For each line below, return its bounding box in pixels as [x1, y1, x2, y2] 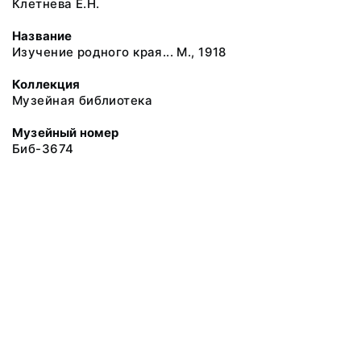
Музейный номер [12, 125, 119, 140]
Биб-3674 [12, 141, 74, 156]
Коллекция [12, 77, 81, 92]
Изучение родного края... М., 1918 [12, 44, 226, 60]
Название [12, 28, 73, 44]
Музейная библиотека [12, 93, 152, 108]
